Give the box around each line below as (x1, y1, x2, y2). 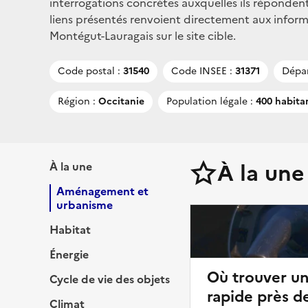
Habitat (49, 221, 91, 238)
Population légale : (166, 93, 253, 109)
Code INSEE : (171, 63, 232, 78)
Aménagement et (56, 182, 148, 199)
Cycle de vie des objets (49, 270, 170, 287)
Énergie (49, 245, 89, 263)
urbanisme (56, 196, 113, 213)
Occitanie (96, 93, 144, 109)
